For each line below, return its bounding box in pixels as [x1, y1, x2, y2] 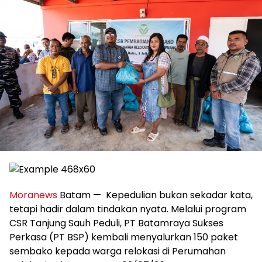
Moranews [9, 188, 57, 202]
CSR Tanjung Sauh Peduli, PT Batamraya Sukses [9, 216, 223, 230]
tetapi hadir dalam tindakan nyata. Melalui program [9, 202, 246, 216]
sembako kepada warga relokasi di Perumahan [9, 244, 226, 258]
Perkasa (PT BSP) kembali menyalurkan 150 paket [9, 230, 238, 244]
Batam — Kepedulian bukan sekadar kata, [57, 188, 253, 202]
